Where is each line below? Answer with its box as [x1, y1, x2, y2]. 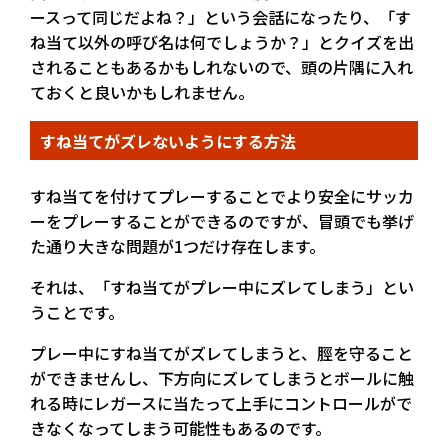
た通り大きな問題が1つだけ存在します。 [30, 234, 325, 259]
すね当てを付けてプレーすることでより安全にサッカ [30, 184, 414, 209]
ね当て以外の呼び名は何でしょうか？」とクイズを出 [30, 30, 414, 55]
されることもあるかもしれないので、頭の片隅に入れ [30, 55, 413, 80]
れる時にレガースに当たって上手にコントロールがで [30, 391, 412, 416]
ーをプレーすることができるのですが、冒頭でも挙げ [30, 209, 414, 234]
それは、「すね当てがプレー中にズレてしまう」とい [30, 275, 414, 300]
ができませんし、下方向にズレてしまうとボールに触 [30, 366, 414, 391]
